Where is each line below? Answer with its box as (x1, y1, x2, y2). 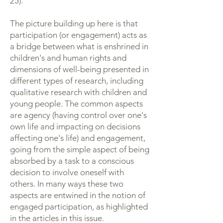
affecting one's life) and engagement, (10, 133, 145, 143)
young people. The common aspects (10, 99, 143, 109)
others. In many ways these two (10, 179, 123, 189)
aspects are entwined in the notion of (10, 190, 145, 200)
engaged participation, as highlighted (10, 202, 148, 212)
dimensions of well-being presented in (10, 64, 149, 74)
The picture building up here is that (10, 18, 138, 28)
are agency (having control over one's (10, 110, 147, 120)
